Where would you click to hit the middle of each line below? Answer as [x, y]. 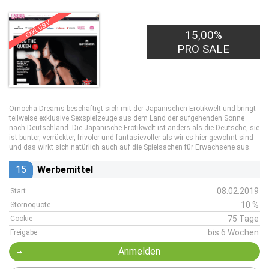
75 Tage [243, 219]
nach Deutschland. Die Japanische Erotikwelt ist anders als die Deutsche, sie [134, 128]
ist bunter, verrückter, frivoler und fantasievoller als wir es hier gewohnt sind [131, 138]
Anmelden [139, 251]
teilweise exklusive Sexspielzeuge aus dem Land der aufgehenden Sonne [127, 118]
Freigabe [24, 232]
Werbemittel [65, 170]
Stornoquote [30, 205]
